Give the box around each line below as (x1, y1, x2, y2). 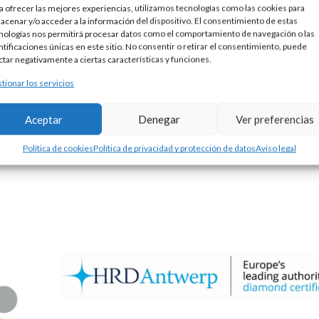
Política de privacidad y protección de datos (93, 142, 256, 154)
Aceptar (25, 113, 63, 125)
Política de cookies (22, 142, 93, 154)
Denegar (138, 113, 181, 125)
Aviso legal (255, 142, 296, 154)
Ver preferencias (235, 113, 314, 125)
